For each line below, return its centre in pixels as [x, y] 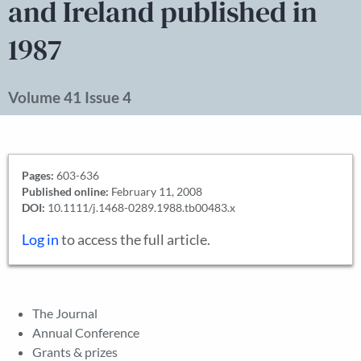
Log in [40, 240]
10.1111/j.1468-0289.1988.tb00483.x [140, 207]
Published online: [65, 191]
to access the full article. [135, 240]
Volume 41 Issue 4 [70, 97]
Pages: [38, 175]
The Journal [65, 313]
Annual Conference [86, 332]
